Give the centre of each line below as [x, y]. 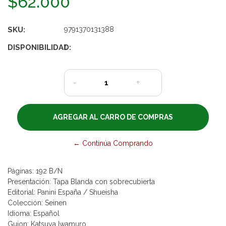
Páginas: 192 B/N [35, 171]
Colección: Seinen [37, 203]
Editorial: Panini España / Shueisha [63, 192]
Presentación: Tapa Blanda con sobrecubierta [81, 181]
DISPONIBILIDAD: [39, 47]
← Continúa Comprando [113, 143]
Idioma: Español [34, 213]
